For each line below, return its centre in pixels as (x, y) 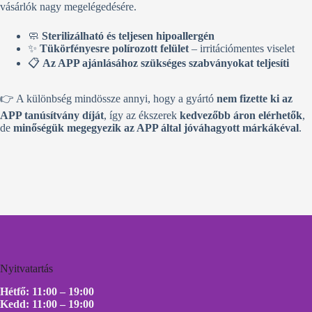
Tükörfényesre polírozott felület (114, 49)
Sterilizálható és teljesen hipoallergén (128, 36)
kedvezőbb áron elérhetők (241, 116)
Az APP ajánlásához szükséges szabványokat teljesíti (166, 63)
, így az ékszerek (142, 116)
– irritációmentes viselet (242, 49)
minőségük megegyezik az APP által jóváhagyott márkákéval (156, 128)
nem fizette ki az (255, 99)
